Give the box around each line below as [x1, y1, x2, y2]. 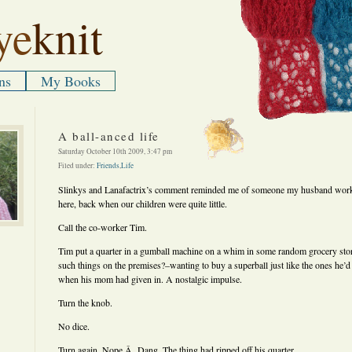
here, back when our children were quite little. [58, 197, 227, 210]
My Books [41, 71, 101, 90]
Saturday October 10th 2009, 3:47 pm [58, 146, 172, 156]
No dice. [58, 320, 90, 332]
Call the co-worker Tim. [58, 221, 147, 233]
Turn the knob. [58, 296, 112, 309]
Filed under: [58, 160, 97, 170]
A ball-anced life [58, 128, 159, 144]
